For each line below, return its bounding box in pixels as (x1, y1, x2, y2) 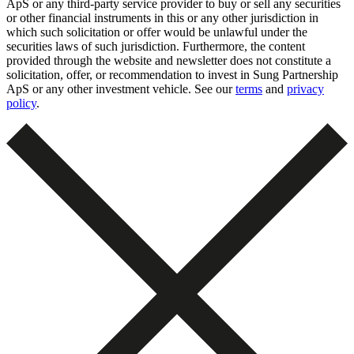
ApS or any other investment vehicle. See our (6, 81, 235, 96)
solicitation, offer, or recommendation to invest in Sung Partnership (6, 67, 338, 81)
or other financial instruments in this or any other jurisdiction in (6, 10, 318, 24)
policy (6, 96, 36, 110)
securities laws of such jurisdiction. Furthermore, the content (6, 39, 305, 53)
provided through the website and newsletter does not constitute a (6, 53, 331, 67)
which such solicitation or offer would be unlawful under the (6, 24, 307, 39)
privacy (287, 81, 324, 96)
